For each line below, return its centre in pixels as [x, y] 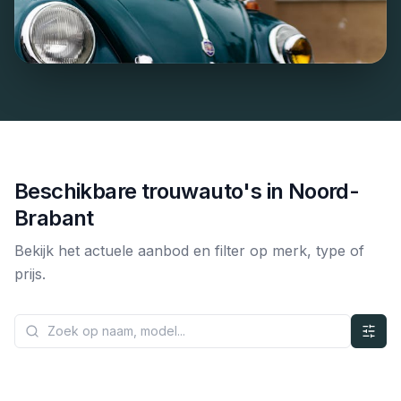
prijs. [30, 273]
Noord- [324, 191]
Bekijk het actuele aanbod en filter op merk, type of [189, 250]
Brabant [54, 218]
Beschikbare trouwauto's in [151, 191]
